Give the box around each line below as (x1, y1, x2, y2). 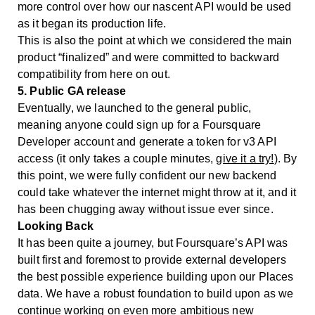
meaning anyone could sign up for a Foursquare (18, 119, 262, 131)
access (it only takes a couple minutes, (18, 153, 217, 165)
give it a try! (216, 153, 274, 165)
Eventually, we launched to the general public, (18, 102, 252, 115)
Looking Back (18, 220, 94, 233)
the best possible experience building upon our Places (18, 271, 294, 283)
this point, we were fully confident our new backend (18, 169, 277, 182)
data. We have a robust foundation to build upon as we (18, 288, 294, 300)
